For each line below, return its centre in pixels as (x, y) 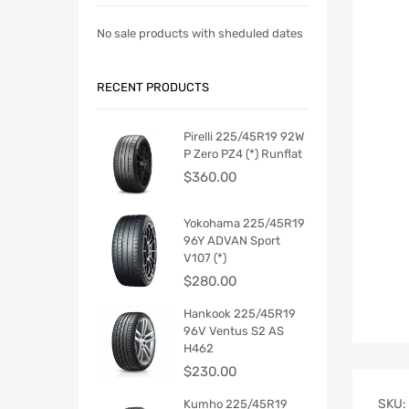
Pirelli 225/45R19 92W (244, 136)
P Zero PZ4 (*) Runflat (243, 153)
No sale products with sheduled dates (200, 33)
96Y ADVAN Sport (232, 240)
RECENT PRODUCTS (153, 88)
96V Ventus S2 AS (234, 330)
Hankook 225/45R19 (240, 313)
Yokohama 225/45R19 (244, 223)
